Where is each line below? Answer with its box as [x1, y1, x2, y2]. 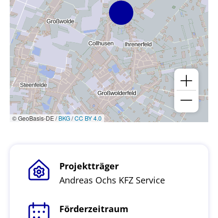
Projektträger [59, 160, 119, 172]
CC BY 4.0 [74, 114, 102, 122]
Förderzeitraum [59, 203, 128, 215]
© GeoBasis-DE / [12, 114, 58, 122]
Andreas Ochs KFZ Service [59, 174, 165, 186]
